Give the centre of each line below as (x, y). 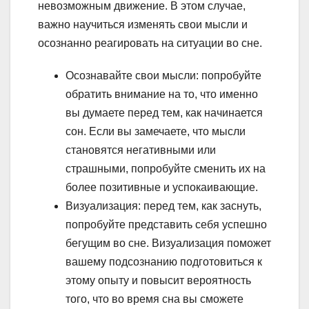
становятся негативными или (141, 150)
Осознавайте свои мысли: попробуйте (163, 76)
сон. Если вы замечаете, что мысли (156, 132)
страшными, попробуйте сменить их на (166, 169)
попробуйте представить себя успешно (166, 225)
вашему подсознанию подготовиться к (164, 262)
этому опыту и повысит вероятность (158, 281)
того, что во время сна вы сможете (154, 299)
